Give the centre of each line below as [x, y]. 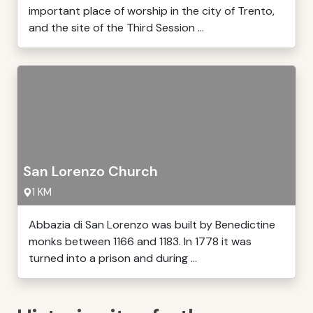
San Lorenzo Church [90, 171]
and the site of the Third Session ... [116, 28]
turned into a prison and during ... [113, 258]
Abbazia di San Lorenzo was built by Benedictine [152, 225]
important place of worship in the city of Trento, [152, 11]
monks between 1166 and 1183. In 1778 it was [140, 241]
